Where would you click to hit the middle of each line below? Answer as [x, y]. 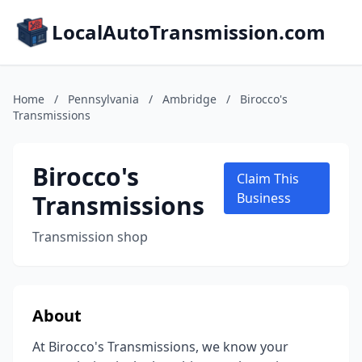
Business [263, 198]
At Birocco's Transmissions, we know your [160, 347]
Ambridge [189, 99]
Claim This [267, 179]
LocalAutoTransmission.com [189, 32]
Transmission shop [90, 237]
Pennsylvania [103, 99]
